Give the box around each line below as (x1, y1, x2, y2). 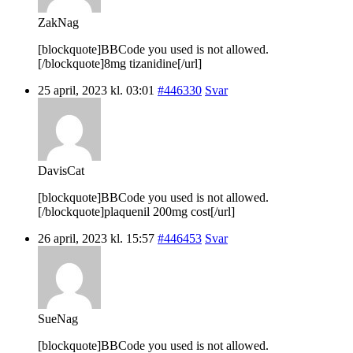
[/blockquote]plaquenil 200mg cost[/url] (38, 204, 235, 218)
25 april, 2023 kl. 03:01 (38, 83, 154, 97)
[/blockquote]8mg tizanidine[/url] (38, 56, 202, 70)
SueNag (38, 311, 78, 325)
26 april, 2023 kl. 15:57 (38, 231, 154, 245)
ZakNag (38, 15, 79, 29)
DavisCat (38, 163, 84, 177)
